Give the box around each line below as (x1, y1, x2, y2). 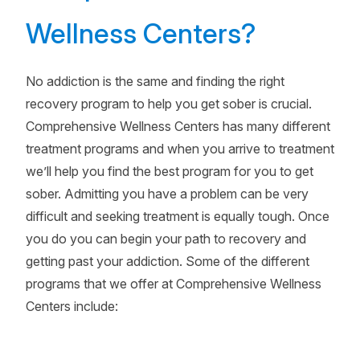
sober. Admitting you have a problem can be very (26, 186, 309, 202)
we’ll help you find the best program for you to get (26, 163, 313, 179)
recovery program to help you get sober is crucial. (26, 96, 312, 112)
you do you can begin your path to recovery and (26, 231, 306, 247)
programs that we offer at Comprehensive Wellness (26, 276, 321, 292)
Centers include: (26, 298, 118, 314)
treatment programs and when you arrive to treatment (26, 141, 334, 157)
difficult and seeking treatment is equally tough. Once (26, 208, 329, 224)
